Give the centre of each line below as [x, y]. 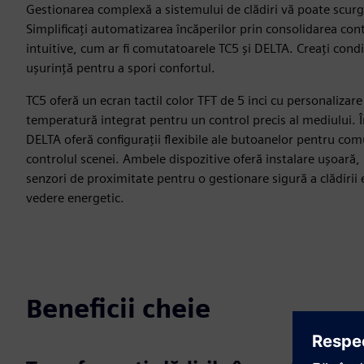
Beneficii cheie [118, 308]
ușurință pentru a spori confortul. [121, 68]
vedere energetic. [75, 198]
